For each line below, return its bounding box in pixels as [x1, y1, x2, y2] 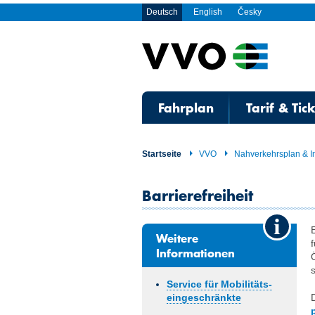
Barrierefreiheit [142, 185, 253, 205]
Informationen [156, 244, 235, 261]
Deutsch [146, 7, 178, 17]
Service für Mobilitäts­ [167, 278, 272, 290]
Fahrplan [157, 98, 214, 117]
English [193, 7, 222, 17]
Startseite [142, 149, 181, 159]
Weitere [156, 229, 198, 246]
